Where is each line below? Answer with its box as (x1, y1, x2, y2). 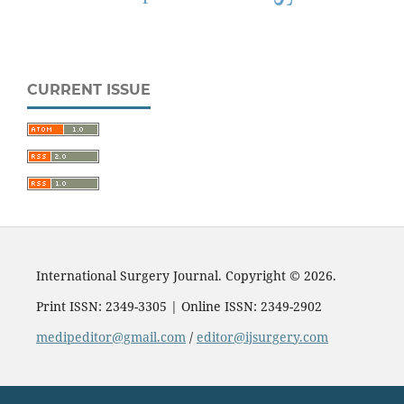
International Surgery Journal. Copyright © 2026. (35, 267, 336, 285)
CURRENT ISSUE (27, 81, 151, 99)
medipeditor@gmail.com (35, 328, 186, 346)
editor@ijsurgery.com (196, 328, 328, 346)
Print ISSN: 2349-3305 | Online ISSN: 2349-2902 (35, 298, 322, 316)
